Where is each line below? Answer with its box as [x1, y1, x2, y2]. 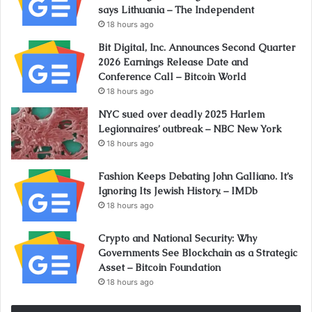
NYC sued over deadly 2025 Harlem [98, 108, 265, 121]
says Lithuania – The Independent [98, 3, 254, 17]
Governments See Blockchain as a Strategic [98, 247, 297, 260]
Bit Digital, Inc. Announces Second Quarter [98, 41, 295, 54]
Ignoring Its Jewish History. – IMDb [98, 185, 257, 198]
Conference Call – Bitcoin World [98, 70, 247, 84]
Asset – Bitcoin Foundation [98, 261, 221, 274]
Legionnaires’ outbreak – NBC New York [98, 123, 281, 136]
